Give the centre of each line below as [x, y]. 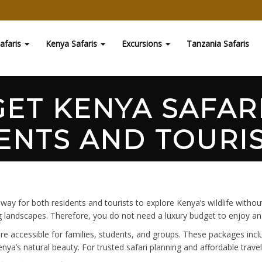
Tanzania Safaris [218, 44]
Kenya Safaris [73, 44]
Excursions [143, 44]
